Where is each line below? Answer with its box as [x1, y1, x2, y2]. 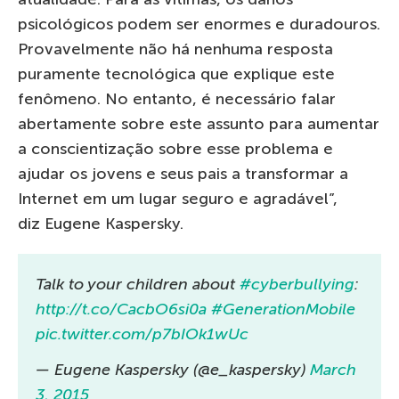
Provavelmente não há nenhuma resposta [18, 39, 333, 60]
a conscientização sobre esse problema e [18, 139, 333, 159]
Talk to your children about [36, 274, 240, 295]
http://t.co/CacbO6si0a [36, 299, 207, 320]
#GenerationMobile [211, 299, 355, 320]
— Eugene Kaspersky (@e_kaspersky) [36, 360, 310, 380]
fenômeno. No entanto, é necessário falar [18, 89, 336, 110]
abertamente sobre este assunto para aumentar [18, 114, 379, 134]
